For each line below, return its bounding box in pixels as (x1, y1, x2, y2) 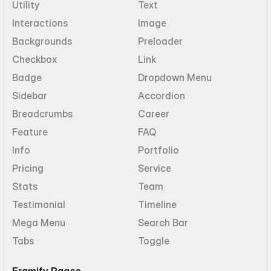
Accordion (138, 90, 185, 102)
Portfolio (138, 144, 179, 156)
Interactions (12, 17, 68, 29)
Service (138, 162, 171, 174)
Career (138, 108, 169, 120)
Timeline (138, 198, 177, 211)
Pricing (12, 162, 44, 174)
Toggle (138, 235, 169, 247)
